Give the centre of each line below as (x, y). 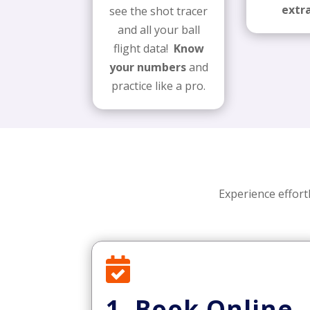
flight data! (143, 49)
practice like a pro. (159, 86)
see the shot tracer (159, 11)
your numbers (147, 67)
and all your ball (158, 30)
